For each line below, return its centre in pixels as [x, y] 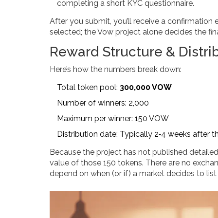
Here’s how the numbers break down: [116, 69]
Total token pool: [88, 87]
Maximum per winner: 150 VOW [113, 118]
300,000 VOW [146, 87]
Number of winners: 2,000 [103, 103]
